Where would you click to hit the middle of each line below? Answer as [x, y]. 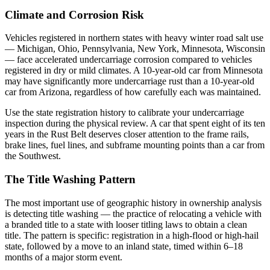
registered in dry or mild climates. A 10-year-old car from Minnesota [134, 71]
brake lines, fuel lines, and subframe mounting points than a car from [135, 145]
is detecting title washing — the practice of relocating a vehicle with [133, 213]
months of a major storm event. [64, 257]
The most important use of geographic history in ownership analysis [133, 202]
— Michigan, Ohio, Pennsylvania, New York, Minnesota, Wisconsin [135, 49]
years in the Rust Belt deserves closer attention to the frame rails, [127, 134]
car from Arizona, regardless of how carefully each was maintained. [133, 92]
